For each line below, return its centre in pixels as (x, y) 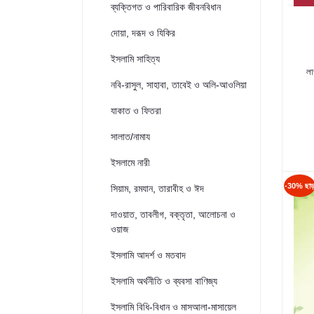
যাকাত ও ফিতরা (136, 111)
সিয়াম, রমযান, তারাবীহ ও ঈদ (157, 189)
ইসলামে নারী (130, 163)
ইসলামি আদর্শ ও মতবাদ (148, 255)
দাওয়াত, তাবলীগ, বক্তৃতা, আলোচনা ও (173, 214)
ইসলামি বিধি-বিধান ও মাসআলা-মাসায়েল (173, 307)
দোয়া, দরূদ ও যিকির (143, 33)
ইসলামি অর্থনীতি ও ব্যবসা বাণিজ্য (164, 281)
